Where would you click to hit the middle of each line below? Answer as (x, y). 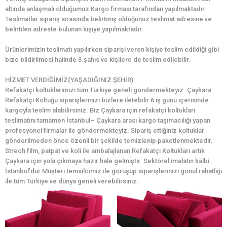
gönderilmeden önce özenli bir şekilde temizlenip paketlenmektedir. (109, 141)
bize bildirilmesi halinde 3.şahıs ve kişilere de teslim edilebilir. (98, 60)
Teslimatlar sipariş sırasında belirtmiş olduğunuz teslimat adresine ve (108, 19)
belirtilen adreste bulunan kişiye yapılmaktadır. (74, 29)
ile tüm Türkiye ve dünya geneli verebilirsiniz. (72, 181)
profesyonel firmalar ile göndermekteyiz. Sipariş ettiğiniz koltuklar (105, 131)
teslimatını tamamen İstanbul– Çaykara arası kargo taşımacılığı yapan (108, 121)
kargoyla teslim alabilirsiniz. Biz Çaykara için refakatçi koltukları (100, 110)
